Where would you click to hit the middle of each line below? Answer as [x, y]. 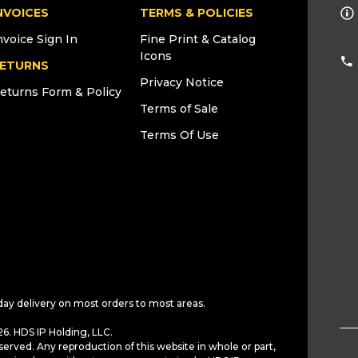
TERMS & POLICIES [196, 13]
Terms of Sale [179, 109]
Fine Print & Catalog [197, 39]
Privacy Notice [181, 82]
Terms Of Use [179, 135]
